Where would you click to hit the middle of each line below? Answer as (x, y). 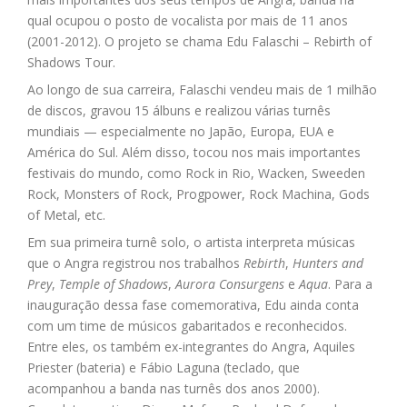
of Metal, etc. (67, 215)
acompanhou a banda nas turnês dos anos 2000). (174, 389)
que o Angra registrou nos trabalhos (136, 263)
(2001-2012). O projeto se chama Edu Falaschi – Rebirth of (200, 42)
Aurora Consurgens (230, 284)
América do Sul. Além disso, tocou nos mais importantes (194, 153)
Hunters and (328, 263)
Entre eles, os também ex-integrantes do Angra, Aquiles (192, 347)
